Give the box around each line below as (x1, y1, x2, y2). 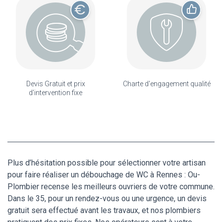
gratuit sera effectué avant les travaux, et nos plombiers (7, 206, 201, 216)
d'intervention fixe (29, 89, 82, 97)
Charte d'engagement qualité (122, 80, 211, 88)
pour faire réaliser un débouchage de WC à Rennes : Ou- (7, 170, 200, 180)
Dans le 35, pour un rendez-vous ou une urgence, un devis (7, 194, 207, 204)
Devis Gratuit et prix (26, 80, 85, 88)
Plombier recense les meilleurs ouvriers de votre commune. (7, 182, 215, 192)
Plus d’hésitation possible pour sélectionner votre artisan (7, 158, 206, 168)
